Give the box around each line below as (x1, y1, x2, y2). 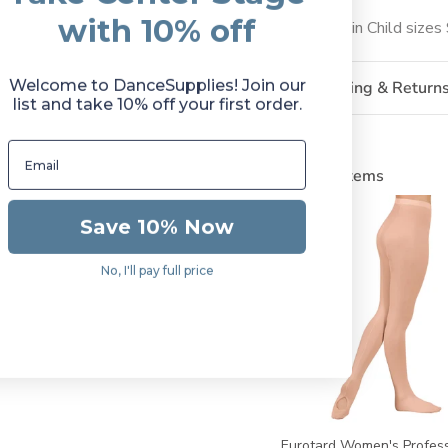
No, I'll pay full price (100, 263, 214, 279)
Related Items (280, 164, 384, 187)
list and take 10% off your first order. (12, 95, 302, 115)
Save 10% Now (80, 215, 234, 240)
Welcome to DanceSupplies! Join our (8, 76, 306, 96)
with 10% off (58, 12, 256, 51)
